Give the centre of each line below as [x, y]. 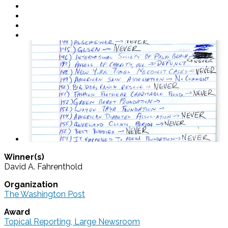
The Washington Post [45, 194]
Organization [31, 184]
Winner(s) [24, 157]
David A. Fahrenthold [43, 166]
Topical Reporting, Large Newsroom [72, 221]
